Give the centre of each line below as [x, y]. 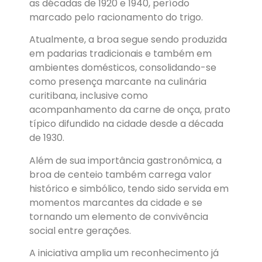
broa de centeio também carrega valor [120, 174]
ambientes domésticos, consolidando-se [123, 68]
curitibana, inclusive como [89, 96]
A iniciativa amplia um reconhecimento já [124, 253]
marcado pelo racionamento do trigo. [116, 17]
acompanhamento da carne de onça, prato [130, 110]
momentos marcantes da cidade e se [116, 202]
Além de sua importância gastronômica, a [125, 160]
